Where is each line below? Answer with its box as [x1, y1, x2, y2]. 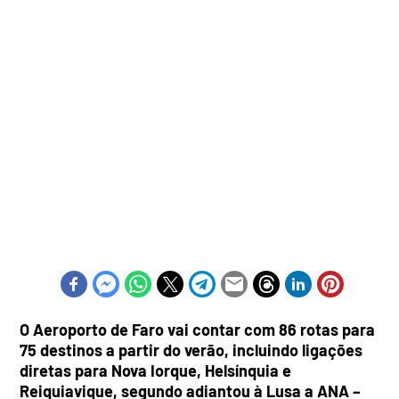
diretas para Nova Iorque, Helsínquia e [20, 361, 292, 381]
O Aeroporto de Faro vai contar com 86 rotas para [20, 320, 376, 340]
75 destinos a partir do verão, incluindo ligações [20, 340, 363, 361]
